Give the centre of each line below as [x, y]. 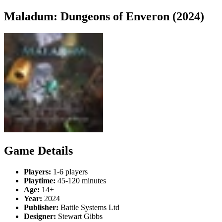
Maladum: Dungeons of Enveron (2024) [104, 16]
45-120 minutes [81, 180]
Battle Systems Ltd [89, 207]
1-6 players [69, 171]
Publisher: [41, 207]
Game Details [38, 150]
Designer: [40, 216]
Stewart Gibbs [79, 216]
